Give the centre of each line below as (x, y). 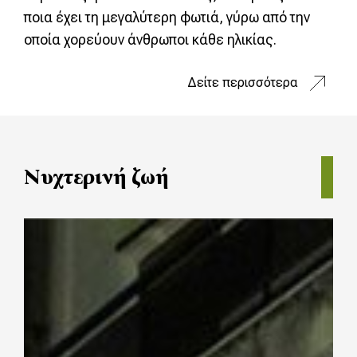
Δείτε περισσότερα (243, 82)
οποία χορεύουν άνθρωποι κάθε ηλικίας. (150, 39)
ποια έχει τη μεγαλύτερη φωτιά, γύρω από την (167, 17)
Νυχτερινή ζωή (96, 177)
